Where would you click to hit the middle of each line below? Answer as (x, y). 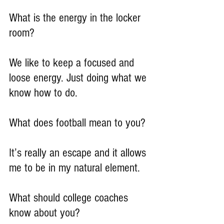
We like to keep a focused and (73, 63)
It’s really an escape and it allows (79, 153)
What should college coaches (70, 198)
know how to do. (43, 93)
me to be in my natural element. (74, 168)
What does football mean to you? (77, 123)
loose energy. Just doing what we (79, 78)
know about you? (44, 213)
